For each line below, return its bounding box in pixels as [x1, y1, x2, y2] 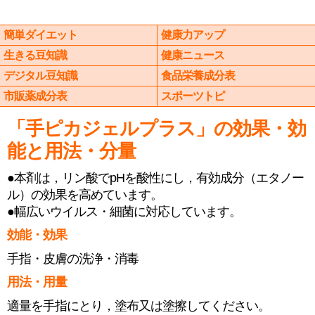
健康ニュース [161, 49, 224, 61]
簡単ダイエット [4, 29, 77, 41]
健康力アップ [161, 29, 224, 41]
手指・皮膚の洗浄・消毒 [7, 252, 139, 266]
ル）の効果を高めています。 [7, 188, 162, 202]
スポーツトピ [161, 90, 224, 102]
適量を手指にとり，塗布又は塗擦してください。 [7, 299, 270, 313]
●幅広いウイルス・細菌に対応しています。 [7, 205, 241, 219]
